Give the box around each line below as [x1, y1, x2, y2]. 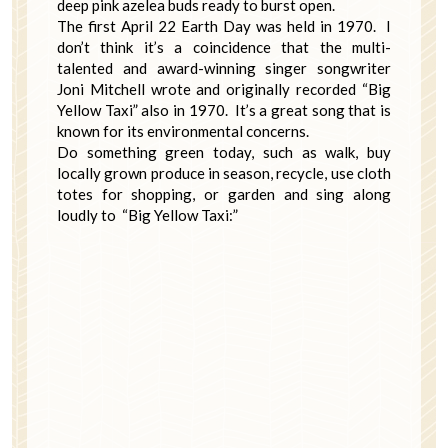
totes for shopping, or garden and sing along [57, 184, 391, 203]
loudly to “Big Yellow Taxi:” [57, 205, 238, 224]
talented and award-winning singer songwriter [57, 58, 391, 77]
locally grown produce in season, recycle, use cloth [57, 163, 391, 182]
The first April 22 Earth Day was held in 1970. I [57, 16, 391, 35]
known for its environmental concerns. [57, 121, 309, 140]
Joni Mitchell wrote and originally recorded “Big [57, 79, 391, 98]
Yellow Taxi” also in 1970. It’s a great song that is [57, 100, 391, 119]
